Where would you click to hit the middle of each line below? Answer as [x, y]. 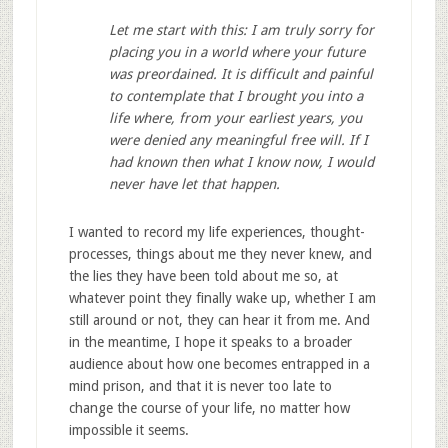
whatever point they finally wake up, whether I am [222, 297]
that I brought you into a [285, 95]
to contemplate [158, 95]
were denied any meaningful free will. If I [238, 139]
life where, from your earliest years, [223, 117]
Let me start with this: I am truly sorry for [241, 29]
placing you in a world [179, 51]
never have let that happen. [194, 183]
